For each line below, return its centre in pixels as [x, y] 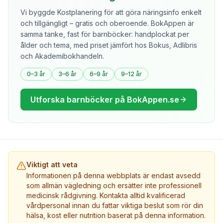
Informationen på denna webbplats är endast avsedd [113, 175]
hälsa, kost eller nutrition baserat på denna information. [116, 215]
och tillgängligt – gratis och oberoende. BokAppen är [107, 23]
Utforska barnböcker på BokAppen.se [105, 100]
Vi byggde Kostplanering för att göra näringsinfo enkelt [111, 12]
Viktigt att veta [52, 165]
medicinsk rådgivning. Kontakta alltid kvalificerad [106, 195]
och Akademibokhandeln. [62, 56]
